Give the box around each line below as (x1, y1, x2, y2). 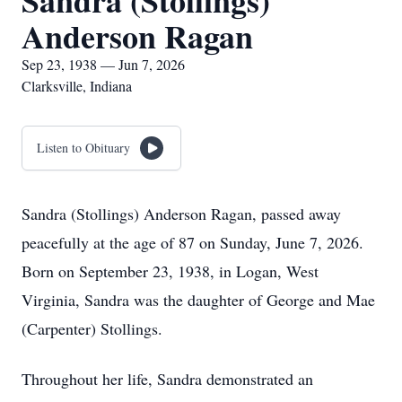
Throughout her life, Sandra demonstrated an (22, 368, 313, 389)
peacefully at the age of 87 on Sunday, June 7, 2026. (22, 232, 363, 253)
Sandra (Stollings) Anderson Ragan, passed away (22, 203, 341, 224)
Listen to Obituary (37, 139, 130, 156)
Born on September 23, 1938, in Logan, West (22, 260, 319, 282)
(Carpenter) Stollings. (22, 318, 162, 339)
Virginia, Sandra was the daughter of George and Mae (22, 289, 375, 310)
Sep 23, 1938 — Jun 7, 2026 (22, 55, 185, 74)
